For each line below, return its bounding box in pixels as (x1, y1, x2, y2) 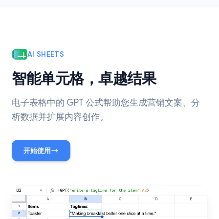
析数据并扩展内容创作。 (12, 111, 109, 122)
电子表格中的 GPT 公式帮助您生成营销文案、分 (12, 97, 200, 108)
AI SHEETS (27, 50, 65, 59)
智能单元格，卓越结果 (12, 69, 156, 88)
